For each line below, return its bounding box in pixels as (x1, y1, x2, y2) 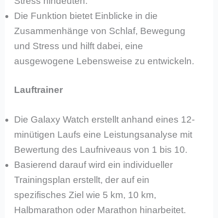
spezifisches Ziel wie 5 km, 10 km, (14, 190, 157, 200)
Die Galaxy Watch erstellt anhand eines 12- (14, 114, 195, 125)
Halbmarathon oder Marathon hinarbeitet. (14, 205, 186, 216)
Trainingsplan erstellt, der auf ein (14, 175, 150, 185)
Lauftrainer (14, 85, 63, 95)
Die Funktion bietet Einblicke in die (14, 10, 158, 21)
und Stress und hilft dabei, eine (14, 40, 144, 51)
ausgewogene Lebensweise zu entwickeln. (14, 55, 195, 66)
